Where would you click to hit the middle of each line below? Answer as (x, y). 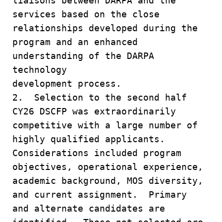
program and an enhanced (75, 42)
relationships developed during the (108, 28)
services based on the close (86, 14)
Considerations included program (97, 153)
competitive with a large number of (105, 125)
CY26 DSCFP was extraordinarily (97, 111)
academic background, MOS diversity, (108, 181)
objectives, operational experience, (111, 167)
